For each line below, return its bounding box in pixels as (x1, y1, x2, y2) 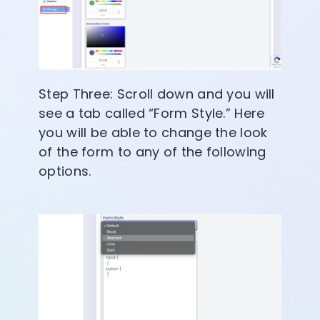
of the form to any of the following (39, 142, 266, 161)
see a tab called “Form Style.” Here (39, 104, 265, 122)
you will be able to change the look (39, 123, 268, 141)
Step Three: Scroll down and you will (39, 84, 275, 103)
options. (39, 161, 91, 180)
